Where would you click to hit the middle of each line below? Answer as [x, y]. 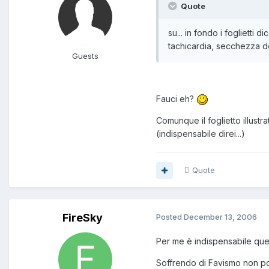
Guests [85, 56]
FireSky [83, 218]
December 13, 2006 [220, 217]
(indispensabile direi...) [201, 134]
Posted [170, 217]
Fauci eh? [176, 99]
